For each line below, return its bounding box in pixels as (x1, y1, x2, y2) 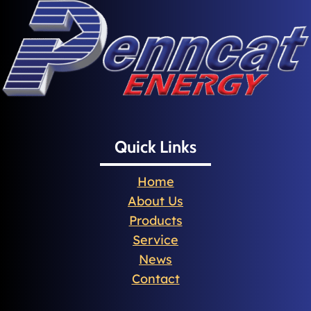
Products (128, 212, 183, 228)
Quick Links (115, 137, 196, 157)
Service (133, 232, 178, 248)
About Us (128, 193, 183, 209)
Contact (131, 271, 180, 287)
